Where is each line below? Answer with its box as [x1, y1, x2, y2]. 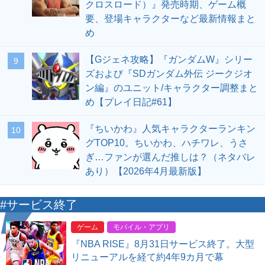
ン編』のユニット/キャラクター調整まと [85, 83, 258, 93]
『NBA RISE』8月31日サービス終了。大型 [71, 239, 254, 250]
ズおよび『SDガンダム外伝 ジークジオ [85, 69, 253, 79]
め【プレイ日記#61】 [85, 97, 177, 108]
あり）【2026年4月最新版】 [85, 166, 206, 177]
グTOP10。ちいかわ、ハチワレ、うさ [85, 138, 248, 148]
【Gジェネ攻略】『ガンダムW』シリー [85, 54, 253, 65]
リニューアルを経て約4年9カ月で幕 [71, 252, 224, 263]
